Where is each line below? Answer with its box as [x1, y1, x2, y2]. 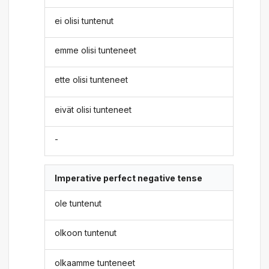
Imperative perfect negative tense [55, 172, 203, 183]
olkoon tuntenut [55, 228, 117, 238]
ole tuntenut [55, 198, 102, 208]
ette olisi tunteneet [55, 74, 128, 85]
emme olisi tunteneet [55, 45, 137, 55]
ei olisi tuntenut [55, 15, 114, 26]
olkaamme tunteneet [55, 257, 136, 268]
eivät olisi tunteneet [55, 104, 132, 115]
